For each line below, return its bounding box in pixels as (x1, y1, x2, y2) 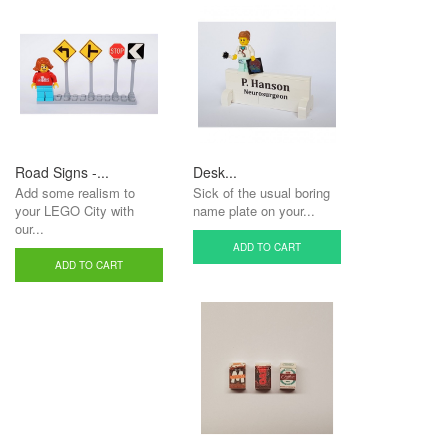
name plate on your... (193, 201, 315, 220)
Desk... (193, 162, 237, 182)
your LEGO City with (15, 201, 134, 220)
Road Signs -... (15, 162, 109, 182)
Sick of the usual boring (193, 183, 330, 202)
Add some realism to (15, 183, 135, 202)
